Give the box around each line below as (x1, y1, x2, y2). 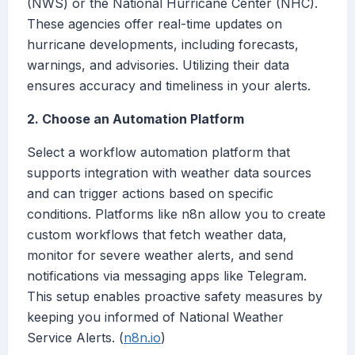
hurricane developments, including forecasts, (27, 36, 299, 53)
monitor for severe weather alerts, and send (27, 247, 293, 264)
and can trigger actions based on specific (27, 185, 273, 202)
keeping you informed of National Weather (27, 309, 284, 326)
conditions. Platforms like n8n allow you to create (27, 206, 326, 223)
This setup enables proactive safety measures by (27, 288, 323, 305)
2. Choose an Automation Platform (27, 111, 244, 128)
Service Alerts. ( (27, 330, 124, 346)
